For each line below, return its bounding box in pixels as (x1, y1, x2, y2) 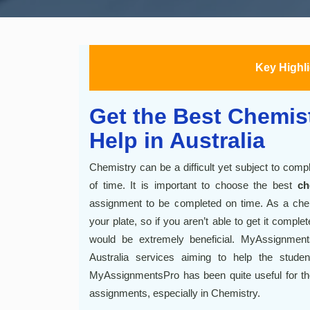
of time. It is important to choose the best (89, 179, 298, 191)
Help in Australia (89, 128, 265, 153)
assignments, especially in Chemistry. (89, 287, 260, 299)
